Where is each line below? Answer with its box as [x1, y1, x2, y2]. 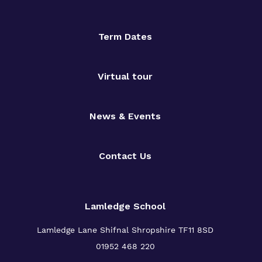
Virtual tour [98, 70, 153, 82]
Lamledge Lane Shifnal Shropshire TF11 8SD [37, 225, 213, 235]
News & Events [89, 110, 161, 122]
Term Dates [98, 30, 152, 42]
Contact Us [99, 150, 151, 161]
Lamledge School [85, 200, 166, 212]
